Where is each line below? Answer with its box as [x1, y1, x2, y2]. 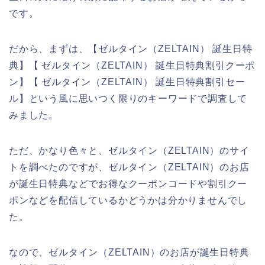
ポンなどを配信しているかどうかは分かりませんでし [9, 195, 248, 205]
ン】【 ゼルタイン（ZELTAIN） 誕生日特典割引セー [9, 76, 245, 87]
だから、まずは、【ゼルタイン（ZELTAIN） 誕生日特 [9, 43, 253, 54]
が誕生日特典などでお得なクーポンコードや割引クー [9, 178, 248, 189]
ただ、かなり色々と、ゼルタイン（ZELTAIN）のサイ [9, 145, 250, 156]
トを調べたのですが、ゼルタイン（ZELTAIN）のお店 [9, 161, 250, 172]
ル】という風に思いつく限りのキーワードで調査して [9, 93, 248, 104]
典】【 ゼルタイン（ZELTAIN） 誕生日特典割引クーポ [9, 60, 256, 70]
